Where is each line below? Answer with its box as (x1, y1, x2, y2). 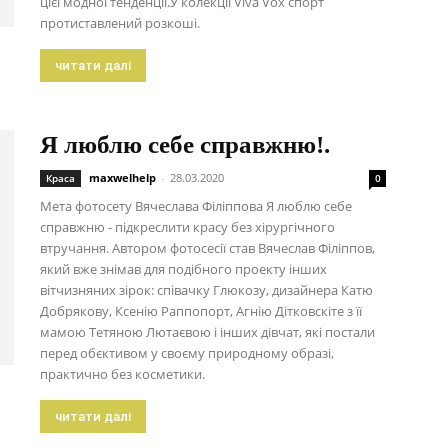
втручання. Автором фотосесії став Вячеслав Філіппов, (40, 239, 375, 257)
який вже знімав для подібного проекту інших (40, 260, 327, 278)
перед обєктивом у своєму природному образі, (40, 344, 334, 362)
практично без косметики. (40, 365, 205, 383)
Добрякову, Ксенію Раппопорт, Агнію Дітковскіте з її (40, 302, 362, 320)
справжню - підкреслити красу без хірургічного (40, 218, 335, 236)
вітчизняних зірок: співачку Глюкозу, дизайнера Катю (40, 281, 373, 299)
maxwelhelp (89, 170, 156, 185)
